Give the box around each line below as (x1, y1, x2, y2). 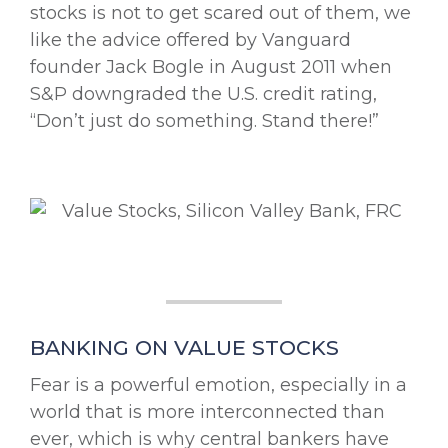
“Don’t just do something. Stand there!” (30, 109, 379, 132)
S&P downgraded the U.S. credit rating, (30, 82, 377, 105)
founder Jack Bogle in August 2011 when (30, 55, 392, 78)
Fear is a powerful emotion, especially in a (30, 373, 407, 396)
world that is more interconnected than (30, 400, 385, 423)
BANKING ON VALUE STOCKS (30, 334, 339, 360)
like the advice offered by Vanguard (30, 28, 351, 51)
